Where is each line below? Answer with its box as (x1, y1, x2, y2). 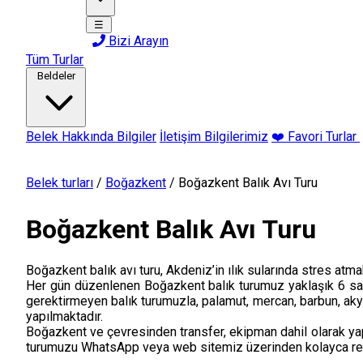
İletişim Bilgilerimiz (160, 129, 268, 144)
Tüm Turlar (26, 52, 83, 67)
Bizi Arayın (105, 33, 169, 49)
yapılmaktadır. (26, 308, 103, 324)
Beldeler (36, 70, 75, 82)
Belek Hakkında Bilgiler (26, 129, 156, 144)
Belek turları (26, 175, 93, 190)
